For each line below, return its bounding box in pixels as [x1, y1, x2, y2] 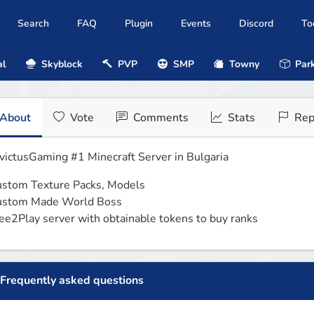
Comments [130, 110, 189, 126]
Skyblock [38, 57, 83, 71]
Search [18, 17, 49, 31]
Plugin [125, 17, 153, 31]
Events [181, 17, 211, 31]
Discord [239, 17, 273, 31]
